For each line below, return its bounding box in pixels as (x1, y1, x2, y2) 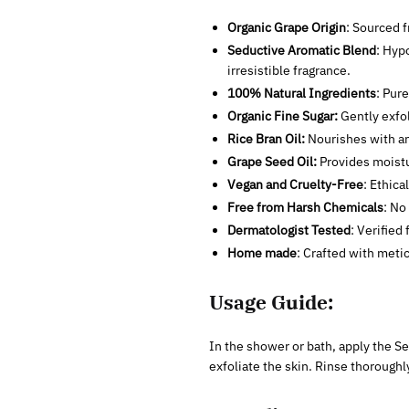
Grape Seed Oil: (226, 152, 317, 170)
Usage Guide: (208, 288, 333, 315)
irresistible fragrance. (226, 61, 351, 79)
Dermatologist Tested (226, 221, 351, 238)
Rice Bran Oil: (226, 130, 305, 147)
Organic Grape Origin (226, 18, 346, 36)
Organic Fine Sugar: (226, 107, 338, 124)
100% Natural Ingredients (226, 84, 376, 101)
